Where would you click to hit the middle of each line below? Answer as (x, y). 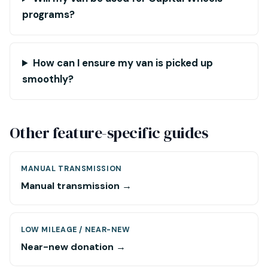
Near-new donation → (73, 247)
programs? (48, 14)
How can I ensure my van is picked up (123, 63)
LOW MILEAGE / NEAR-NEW (76, 230)
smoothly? (48, 79)
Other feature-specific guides (109, 133)
